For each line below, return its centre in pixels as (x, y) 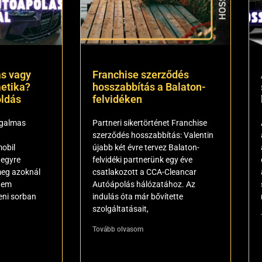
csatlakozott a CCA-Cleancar (144, 172)
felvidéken (117, 99)
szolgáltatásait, (120, 209)
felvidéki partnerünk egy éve (142, 160)
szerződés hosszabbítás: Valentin (153, 135)
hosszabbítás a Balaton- (149, 87)
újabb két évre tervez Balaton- (146, 147)
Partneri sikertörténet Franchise (150, 123)
